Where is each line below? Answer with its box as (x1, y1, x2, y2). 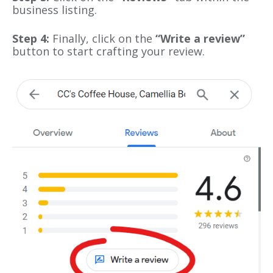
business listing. (12, 2, 97, 17)
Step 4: (12, 30, 49, 46)
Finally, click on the (49, 30, 155, 46)
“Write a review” (155, 30, 245, 46)
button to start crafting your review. (12, 43, 205, 58)
